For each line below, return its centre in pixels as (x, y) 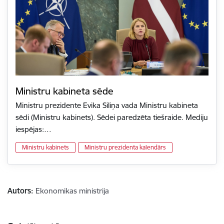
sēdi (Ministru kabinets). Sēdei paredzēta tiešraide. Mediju (112, 117)
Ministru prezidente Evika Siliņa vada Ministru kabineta (107, 105)
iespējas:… (33, 129)
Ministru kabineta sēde (64, 91)
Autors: (20, 190)
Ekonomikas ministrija (72, 190)
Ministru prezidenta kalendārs (125, 147)
